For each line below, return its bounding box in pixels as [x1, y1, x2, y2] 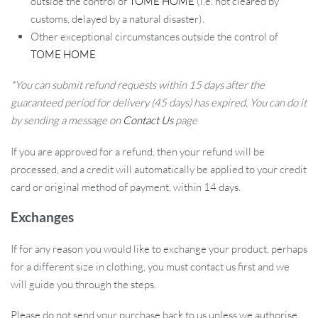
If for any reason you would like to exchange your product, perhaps [11, 241, 307, 256]
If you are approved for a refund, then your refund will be [11, 145, 265, 159]
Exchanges [11, 208, 74, 225]
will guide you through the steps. [11, 277, 156, 291]
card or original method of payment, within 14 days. [11, 180, 241, 194]
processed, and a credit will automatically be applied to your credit [11, 163, 307, 177]
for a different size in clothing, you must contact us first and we [11, 259, 290, 273]
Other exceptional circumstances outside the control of [31, 29, 279, 43]
